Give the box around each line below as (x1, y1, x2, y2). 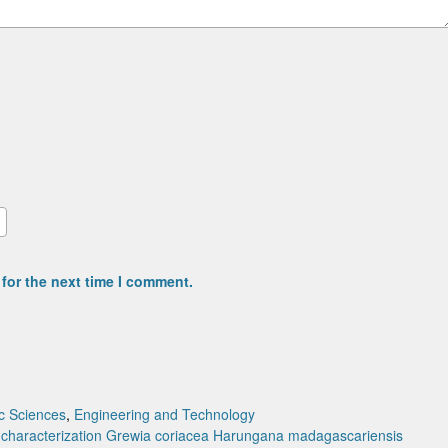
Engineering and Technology (74, 404, 255, 424)
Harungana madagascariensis (213, 425, 403, 445)
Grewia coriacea (106, 425, 209, 445)
